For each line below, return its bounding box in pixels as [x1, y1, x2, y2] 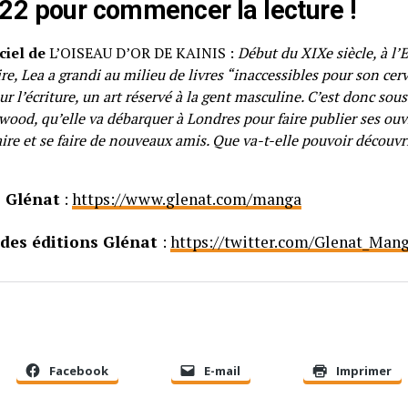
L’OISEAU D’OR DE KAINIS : [46, 42, 238, 63]
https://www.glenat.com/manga [72, 188, 301, 209]
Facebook [49, 362, 108, 380]
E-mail [204, 362, 240, 380]
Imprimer [336, 362, 392, 380]
